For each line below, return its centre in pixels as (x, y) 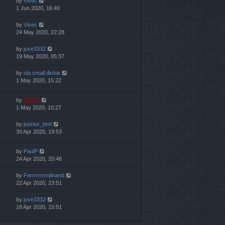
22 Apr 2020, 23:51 (39, 183)
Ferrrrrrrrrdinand (44, 176)
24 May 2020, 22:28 (40, 32)
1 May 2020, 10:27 (39, 108)
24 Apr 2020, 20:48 (39, 159)
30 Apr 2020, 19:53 (39, 132)
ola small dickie (42, 73)
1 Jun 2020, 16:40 (38, 8)
